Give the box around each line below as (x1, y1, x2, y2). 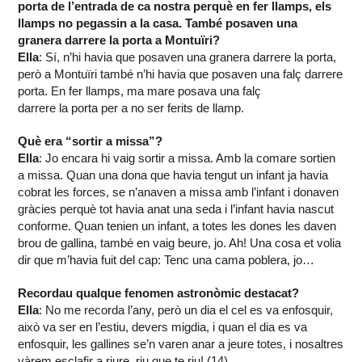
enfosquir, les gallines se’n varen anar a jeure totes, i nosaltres (18, 337, 344, 351)
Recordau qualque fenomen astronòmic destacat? (18, 286, 300, 301)
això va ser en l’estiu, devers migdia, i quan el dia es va (18, 320, 308, 335)
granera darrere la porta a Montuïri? (18, 33, 221, 48)
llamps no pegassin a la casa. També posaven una (18, 16, 298, 31)
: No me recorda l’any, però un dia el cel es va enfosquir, (39, 303, 334, 318)
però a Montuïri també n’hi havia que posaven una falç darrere (18, 67, 343, 82)
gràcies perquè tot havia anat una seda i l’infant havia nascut (18, 202, 335, 217)
